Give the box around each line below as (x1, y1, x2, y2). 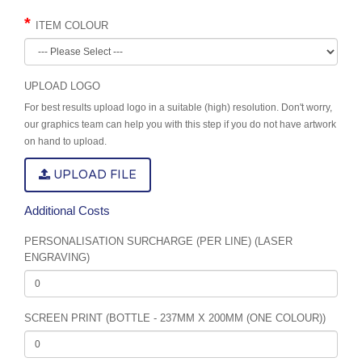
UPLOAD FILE (50, 166, 137, 182)
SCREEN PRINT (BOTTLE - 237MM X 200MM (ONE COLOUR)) (24, 311, 326, 324)
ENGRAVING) (24, 250, 90, 263)
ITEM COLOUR (36, 19, 108, 32)
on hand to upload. (24, 135, 107, 147)
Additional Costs (24, 203, 110, 217)
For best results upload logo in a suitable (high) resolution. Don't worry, (24, 101, 332, 113)
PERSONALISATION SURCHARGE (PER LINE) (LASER (24, 234, 293, 247)
